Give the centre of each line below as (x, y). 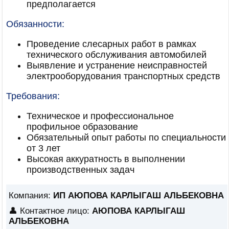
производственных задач (81, 170)
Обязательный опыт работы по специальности (126, 138)
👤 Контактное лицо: (50, 211)
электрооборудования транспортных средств (123, 76)
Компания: (31, 196)
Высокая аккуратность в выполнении (106, 159)
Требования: (33, 96)
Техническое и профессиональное (100, 116)
